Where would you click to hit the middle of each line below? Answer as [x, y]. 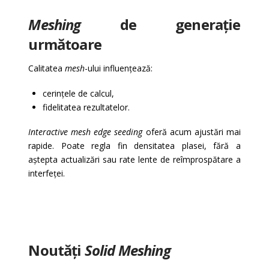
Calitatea [47, 68]
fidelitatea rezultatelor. [86, 107]
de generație [161, 25]
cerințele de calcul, [78, 93]
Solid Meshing [127, 250]
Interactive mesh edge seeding [86, 132]
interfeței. [47, 174]
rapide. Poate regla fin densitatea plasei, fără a [134, 146]
